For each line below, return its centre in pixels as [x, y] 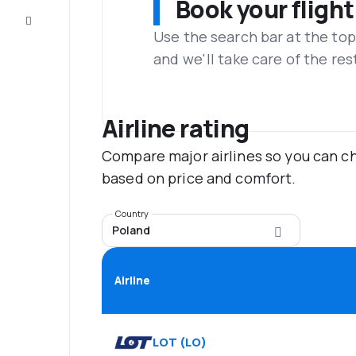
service [57, 29]
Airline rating [176, 128]
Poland [131, 230]
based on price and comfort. [199, 178]
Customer [57, 16]
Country [132, 213]
